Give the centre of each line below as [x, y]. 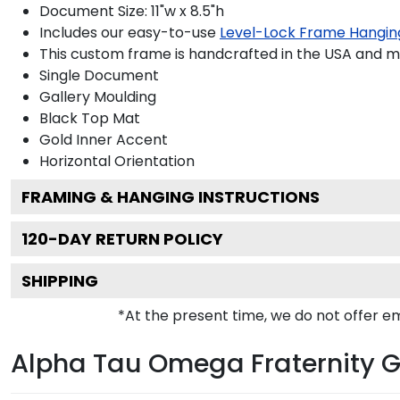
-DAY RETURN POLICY [136, 238]
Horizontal [75, 161]
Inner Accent [120, 139]
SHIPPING [60, 280]
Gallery [65, 96]
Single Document [99, 75]
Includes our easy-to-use [129, 32]
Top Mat [109, 118]
